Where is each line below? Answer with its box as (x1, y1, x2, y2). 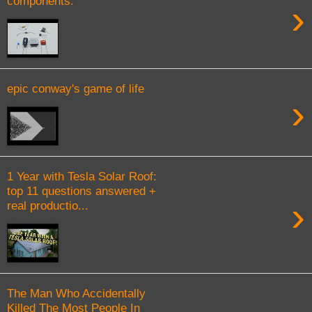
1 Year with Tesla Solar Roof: (7, 169, 157, 184)
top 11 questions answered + (7, 184, 156, 198)
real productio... (7, 198, 88, 213)
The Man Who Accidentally (7, 286, 146, 301)
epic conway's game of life (7, 81, 144, 96)
